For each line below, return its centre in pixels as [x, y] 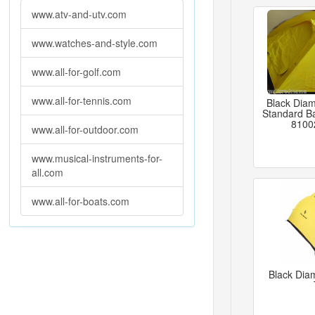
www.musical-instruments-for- [97, 158]
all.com [47, 172]
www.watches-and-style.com [95, 43]
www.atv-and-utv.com [79, 14]
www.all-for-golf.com [76, 72]
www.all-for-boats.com [81, 201]
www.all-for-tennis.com [82, 101]
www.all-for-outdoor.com [85, 129]
